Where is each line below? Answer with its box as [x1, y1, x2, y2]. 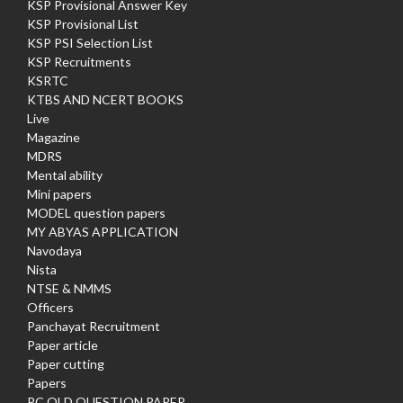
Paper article [27, 337, 98, 354]
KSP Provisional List [27, 16, 139, 32]
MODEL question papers [27, 205, 166, 221]
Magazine [27, 130, 80, 146]
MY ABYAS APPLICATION [27, 224, 178, 240]
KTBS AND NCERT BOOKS [27, 92, 184, 108]
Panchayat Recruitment [27, 318, 160, 335]
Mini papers [27, 186, 92, 202]
